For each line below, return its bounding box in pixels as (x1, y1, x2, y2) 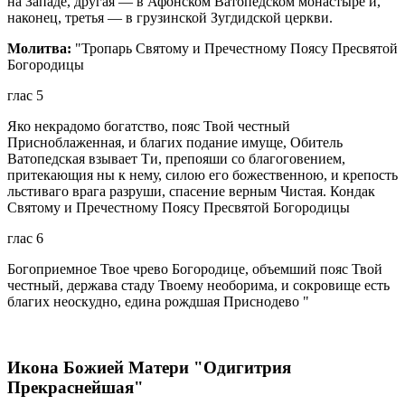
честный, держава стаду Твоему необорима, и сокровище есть (7, 278, 390, 294)
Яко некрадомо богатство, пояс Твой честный (7, 118, 290, 135)
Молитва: (7, 41, 71, 57)
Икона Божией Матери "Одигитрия (7, 357, 291, 377)
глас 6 (7, 231, 43, 247)
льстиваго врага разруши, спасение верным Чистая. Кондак (7, 184, 375, 200)
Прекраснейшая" (7, 377, 144, 397)
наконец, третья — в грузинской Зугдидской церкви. (7, 10, 333, 26)
